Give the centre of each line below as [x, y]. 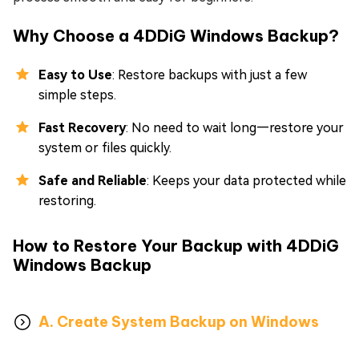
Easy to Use [75, 75]
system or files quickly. [105, 148]
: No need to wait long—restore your [235, 128]
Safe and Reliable [93, 181]
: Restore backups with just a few [210, 75]
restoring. [67, 201]
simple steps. [77, 95]
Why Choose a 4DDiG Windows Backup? [176, 36]
